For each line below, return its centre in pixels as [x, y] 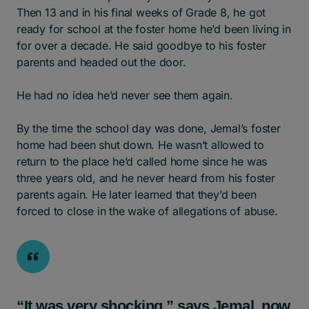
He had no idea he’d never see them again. [127, 95]
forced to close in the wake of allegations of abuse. [149, 211]
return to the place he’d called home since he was [142, 161]
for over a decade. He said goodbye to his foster [141, 45]
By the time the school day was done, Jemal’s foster [149, 128]
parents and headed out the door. [103, 62]
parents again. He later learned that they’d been [137, 194]
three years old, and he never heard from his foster [146, 178]
